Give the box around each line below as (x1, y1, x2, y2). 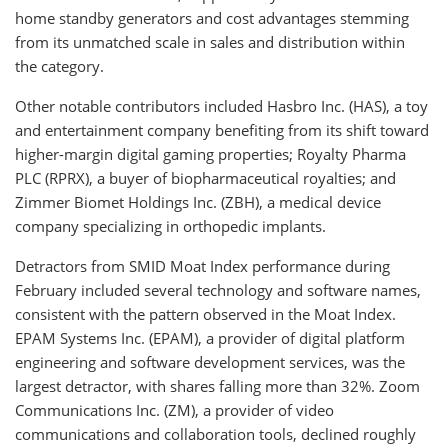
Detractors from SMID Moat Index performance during (15, 256, 390, 276)
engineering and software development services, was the (15, 352, 405, 372)
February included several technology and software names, (15, 280, 421, 300)
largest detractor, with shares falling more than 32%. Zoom (15, 376, 420, 396)
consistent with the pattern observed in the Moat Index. (15, 304, 396, 324)
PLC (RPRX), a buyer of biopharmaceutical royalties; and (15, 168, 396, 188)
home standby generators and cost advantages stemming (15, 8, 409, 28)
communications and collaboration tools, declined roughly (15, 424, 416, 444)
